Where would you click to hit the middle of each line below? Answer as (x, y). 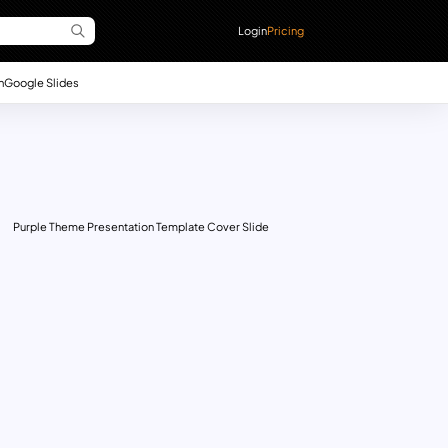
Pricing (286, 30)
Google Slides (41, 81)
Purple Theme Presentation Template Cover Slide (140, 227)
